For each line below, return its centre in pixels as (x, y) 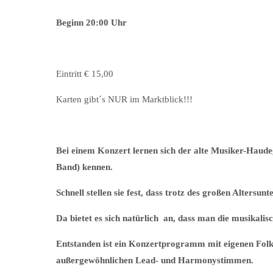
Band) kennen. (84, 167)
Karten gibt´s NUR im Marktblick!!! (124, 99)
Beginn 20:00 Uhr (91, 23)
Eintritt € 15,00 (85, 74)
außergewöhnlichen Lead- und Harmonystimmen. (155, 260)
